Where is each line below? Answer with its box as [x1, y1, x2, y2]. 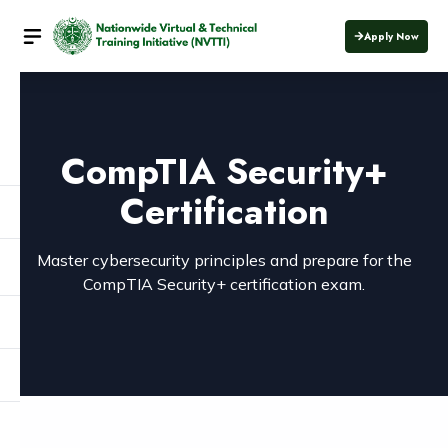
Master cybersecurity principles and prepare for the [36, 250, 412, 270]
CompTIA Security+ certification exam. [83, 274, 365, 294]
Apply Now [364, 28, 419, 44]
